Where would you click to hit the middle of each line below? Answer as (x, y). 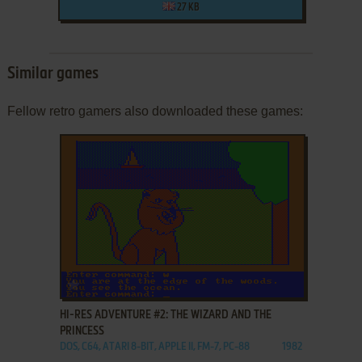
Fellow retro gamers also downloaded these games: (155, 111)
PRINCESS (82, 331)
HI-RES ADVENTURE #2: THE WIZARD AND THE (165, 315)
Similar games (53, 74)
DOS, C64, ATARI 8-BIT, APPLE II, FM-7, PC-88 (154, 347)
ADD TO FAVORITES (124, 281)
